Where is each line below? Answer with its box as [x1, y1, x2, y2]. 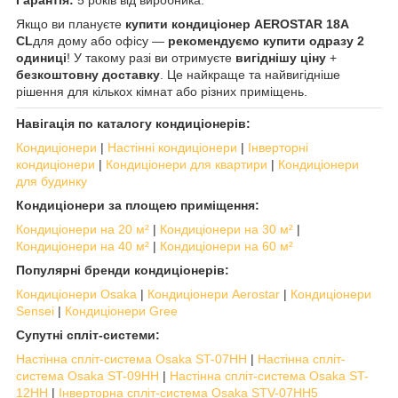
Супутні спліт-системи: [16, 328, 160, 343]
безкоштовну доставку [16, 68, 160, 83]
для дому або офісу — [33, 34, 168, 49]
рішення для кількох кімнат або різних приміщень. [16, 84, 307, 99]
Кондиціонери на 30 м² [160, 222, 293, 237]
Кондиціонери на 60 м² [160, 239, 293, 254]
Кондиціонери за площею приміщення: [16, 198, 259, 213]
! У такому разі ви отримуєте [67, 51, 235, 66]
